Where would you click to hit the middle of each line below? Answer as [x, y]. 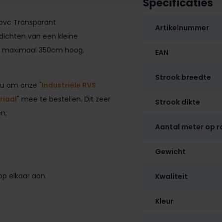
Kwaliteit [171, 176]
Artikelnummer [182, 28]
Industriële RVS [69, 85]
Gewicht [170, 151]
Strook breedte [183, 77]
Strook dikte [177, 102]
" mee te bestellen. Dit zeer [63, 99]
